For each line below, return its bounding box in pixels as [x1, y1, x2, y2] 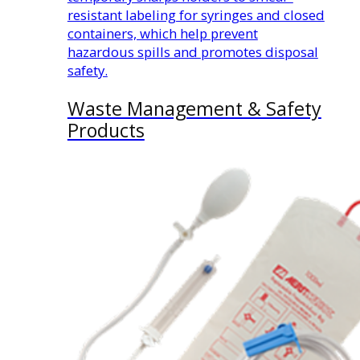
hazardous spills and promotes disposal [67, 42, 318, 61]
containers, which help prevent [67, 23, 258, 43]
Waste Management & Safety [67, 96, 321, 122]
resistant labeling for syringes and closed [67, 5, 325, 24]
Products [67, 117, 145, 144]
